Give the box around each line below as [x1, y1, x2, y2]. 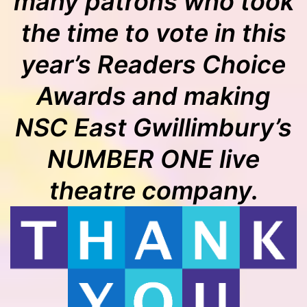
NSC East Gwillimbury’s [15, 112, 292, 143]
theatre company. [49, 175, 258, 206]
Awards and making [36, 80, 271, 111]
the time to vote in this [21, 17, 286, 48]
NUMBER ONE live [47, 143, 260, 174]
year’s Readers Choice [21, 49, 286, 79]
